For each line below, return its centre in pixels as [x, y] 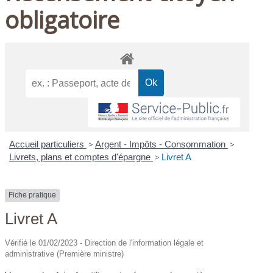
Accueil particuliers [48, 144]
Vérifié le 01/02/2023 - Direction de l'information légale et [105, 243]
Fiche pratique [33, 195]
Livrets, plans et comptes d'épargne [81, 157]
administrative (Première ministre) [65, 253]
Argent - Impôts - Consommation [161, 144]
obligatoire [62, 19]
